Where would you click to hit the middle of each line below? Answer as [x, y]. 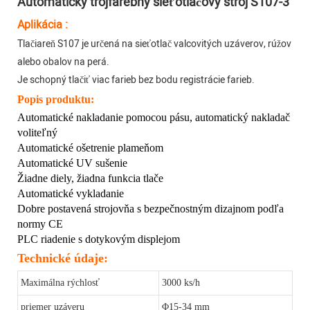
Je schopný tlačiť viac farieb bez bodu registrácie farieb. [136, 80]
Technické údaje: [63, 258]
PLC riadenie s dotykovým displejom [99, 239]
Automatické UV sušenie [72, 163]
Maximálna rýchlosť [60, 283]
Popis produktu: [56, 100]
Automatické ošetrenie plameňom [90, 148]
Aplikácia [40, 25]
